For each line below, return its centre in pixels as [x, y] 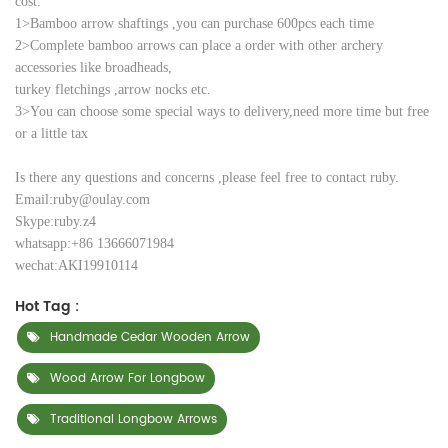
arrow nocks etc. [164, 89]
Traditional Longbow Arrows [133, 419]
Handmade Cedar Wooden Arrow [150, 337]
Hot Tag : [47, 306]
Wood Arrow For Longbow [127, 378]
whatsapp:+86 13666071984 [94, 243]
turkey [35, 89]
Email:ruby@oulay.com [82, 199]
